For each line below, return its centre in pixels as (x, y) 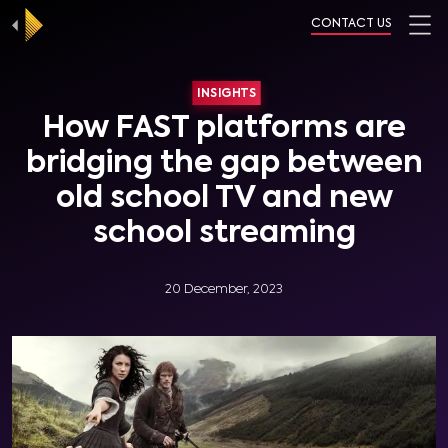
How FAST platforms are (224, 129)
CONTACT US (351, 24)
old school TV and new (224, 199)
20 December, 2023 (224, 289)
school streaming (224, 234)
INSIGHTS (226, 93)
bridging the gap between (224, 164)
